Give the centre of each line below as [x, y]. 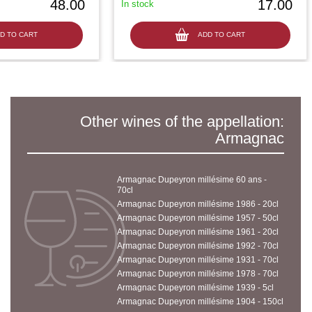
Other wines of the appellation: [182, 122]
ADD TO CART [222, 35]
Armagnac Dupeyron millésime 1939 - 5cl [195, 288]
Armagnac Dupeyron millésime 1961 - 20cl [197, 232]
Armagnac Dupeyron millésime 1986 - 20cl [197, 204]
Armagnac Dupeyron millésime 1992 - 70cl [197, 246]
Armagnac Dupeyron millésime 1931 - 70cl [197, 260]
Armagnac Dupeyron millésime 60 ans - [192, 180]
